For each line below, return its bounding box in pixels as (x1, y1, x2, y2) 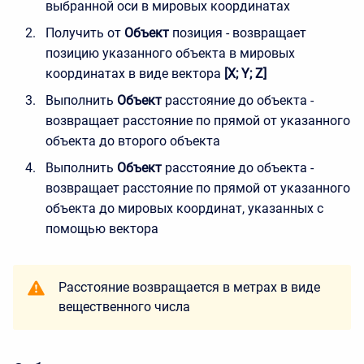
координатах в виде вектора (45, 65, 221, 81)
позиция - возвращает (172, 24, 306, 41)
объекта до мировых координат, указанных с (45, 200, 323, 216)
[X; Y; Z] (224, 65, 266, 81)
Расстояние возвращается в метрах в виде (58, 279, 320, 295)
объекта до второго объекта (45, 132, 220, 149)
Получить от (45, 24, 121, 41)
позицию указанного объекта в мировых (45, 45, 295, 61)
